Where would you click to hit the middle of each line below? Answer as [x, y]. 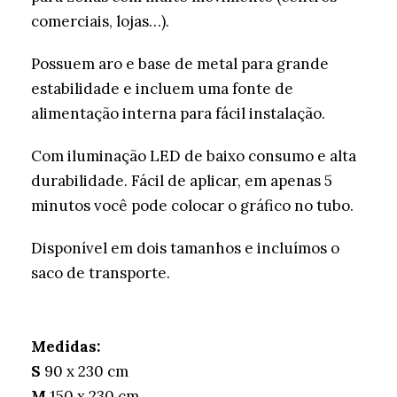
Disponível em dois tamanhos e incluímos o [185, 249]
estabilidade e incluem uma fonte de [162, 89]
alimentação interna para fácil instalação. [178, 114]
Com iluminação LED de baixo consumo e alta [194, 156]
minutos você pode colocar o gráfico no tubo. [192, 206]
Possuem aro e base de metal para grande [180, 64]
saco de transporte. [101, 273]
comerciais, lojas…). [100, 22]
